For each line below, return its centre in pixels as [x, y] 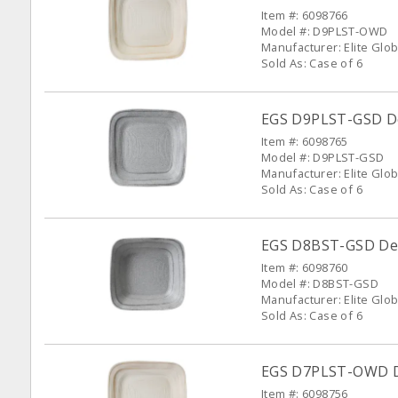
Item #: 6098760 [304, 267]
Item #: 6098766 [304, 15]
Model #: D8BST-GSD [319, 283]
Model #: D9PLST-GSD [322, 157]
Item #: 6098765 [304, 141]
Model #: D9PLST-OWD [324, 31]
